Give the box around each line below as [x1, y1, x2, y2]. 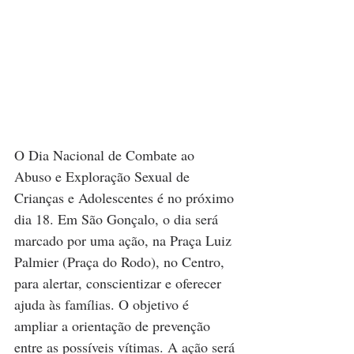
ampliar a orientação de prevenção [14, 316, 214, 336]
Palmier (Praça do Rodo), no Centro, [14, 252, 228, 272]
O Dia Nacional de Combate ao [14, 145, 198, 165]
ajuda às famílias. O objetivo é [14, 295, 193, 314]
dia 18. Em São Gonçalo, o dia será [14, 209, 222, 229]
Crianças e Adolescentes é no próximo [14, 188, 238, 208]
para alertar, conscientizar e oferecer [14, 273, 225, 293]
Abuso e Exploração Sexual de [14, 167, 194, 186]
